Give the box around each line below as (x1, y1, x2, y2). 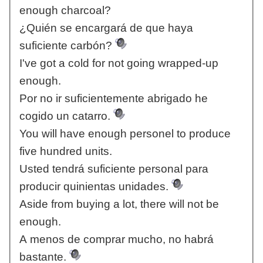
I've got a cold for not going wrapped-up (19, 57, 218, 70)
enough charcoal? (19, 4, 111, 17)
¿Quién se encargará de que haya (19, 22, 193, 35)
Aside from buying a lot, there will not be (19, 198, 219, 211)
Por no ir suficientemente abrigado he (19, 92, 208, 105)
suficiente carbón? (19, 39, 115, 52)
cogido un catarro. (19, 110, 113, 123)
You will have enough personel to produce (19, 127, 231, 140)
